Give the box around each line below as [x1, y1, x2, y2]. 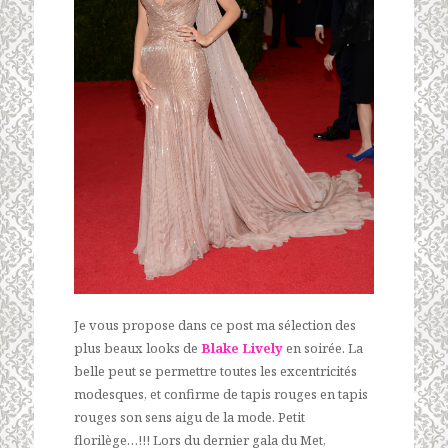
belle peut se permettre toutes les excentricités [74, 361, 357, 380]
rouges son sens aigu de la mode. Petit [74, 407, 305, 426]
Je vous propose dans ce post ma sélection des [74, 315, 356, 334]
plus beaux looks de [74, 338, 201, 357]
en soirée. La [286, 338, 363, 357]
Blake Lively [201, 338, 286, 357]
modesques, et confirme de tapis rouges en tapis [74, 384, 368, 403]
